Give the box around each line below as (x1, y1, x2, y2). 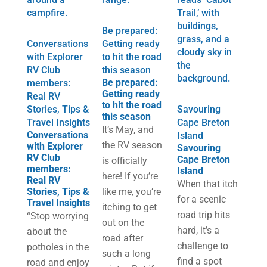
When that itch (177, 178, 238, 190)
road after (101, 232, 143, 244)
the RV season (101, 139, 162, 151)
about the (26, 226, 67, 237)
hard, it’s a (177, 225, 220, 236)
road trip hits (177, 209, 231, 221)
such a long (101, 248, 151, 259)
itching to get (101, 201, 157, 213)
